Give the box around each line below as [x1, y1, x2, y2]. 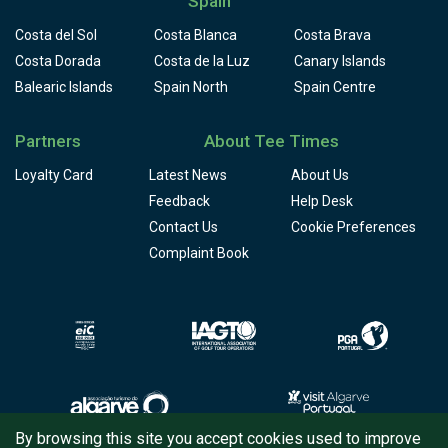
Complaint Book [149, 244, 250, 261]
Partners [15, 130, 81, 151]
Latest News [149, 166, 228, 183]
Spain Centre [293, 78, 376, 95]
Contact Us [149, 218, 219, 235]
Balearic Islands [15, 78, 113, 95]
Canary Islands [293, 52, 386, 69]
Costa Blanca [154, 26, 238, 43]
